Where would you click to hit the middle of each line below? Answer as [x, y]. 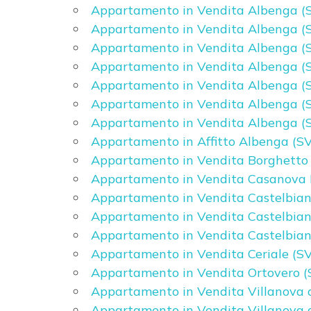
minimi [41, 116]
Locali [38, 97]
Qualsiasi [55, 153]
